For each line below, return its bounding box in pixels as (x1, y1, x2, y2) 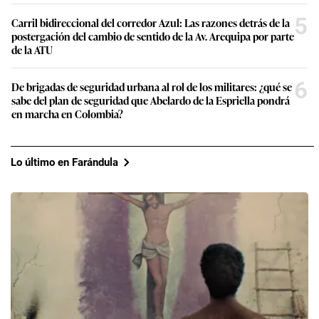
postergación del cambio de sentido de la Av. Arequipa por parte (11, 28, 294, 44)
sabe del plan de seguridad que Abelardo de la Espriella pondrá (11, 93, 290, 108)
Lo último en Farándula (11, 155, 118, 169)
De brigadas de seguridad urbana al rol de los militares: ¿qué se (11, 79, 292, 95)
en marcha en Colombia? (11, 106, 123, 122)
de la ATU (11, 42, 53, 58)
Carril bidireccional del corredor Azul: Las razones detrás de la (11, 15, 290, 31)
